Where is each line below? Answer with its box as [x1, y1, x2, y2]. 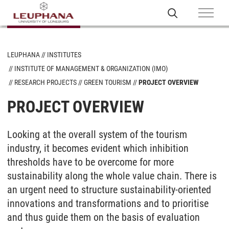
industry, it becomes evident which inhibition [7, 142, 189, 154]
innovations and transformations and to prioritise [7, 197, 209, 210]
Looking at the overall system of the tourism [7, 128, 187, 141]
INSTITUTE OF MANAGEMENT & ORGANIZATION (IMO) [14, 64, 168, 73]
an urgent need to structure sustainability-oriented [7, 184, 211, 196]
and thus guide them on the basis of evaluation [7, 211, 200, 223]
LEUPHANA [7, 51, 40, 59]
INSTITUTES [47, 51, 81, 59]
